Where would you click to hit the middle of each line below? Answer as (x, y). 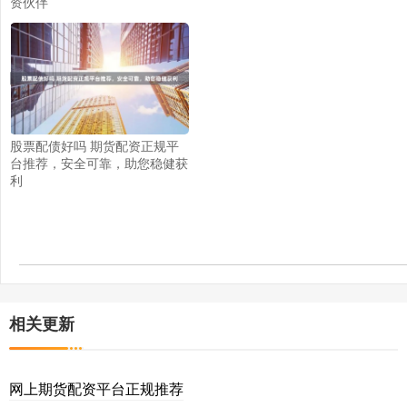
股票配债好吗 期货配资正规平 (94, 146)
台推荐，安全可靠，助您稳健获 (99, 163)
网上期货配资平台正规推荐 (96, 389)
